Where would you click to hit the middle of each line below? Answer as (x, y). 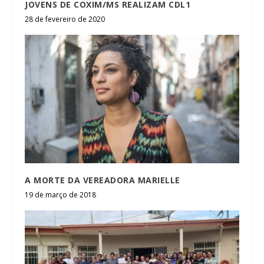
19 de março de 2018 (61, 195)
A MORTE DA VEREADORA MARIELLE (103, 180)
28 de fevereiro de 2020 (65, 19)
